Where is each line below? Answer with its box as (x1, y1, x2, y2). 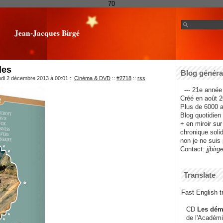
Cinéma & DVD (74, 75, 111, 81)
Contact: (176, 145, 205, 153)
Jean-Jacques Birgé (14, 27, 80, 38)
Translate (184, 171, 216, 180)
